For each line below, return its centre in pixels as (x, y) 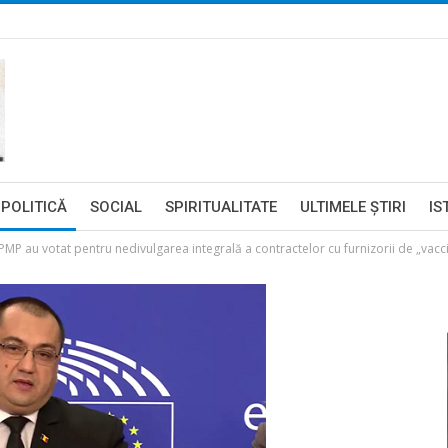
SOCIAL (116, 207)
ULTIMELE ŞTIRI (353, 207)
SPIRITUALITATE (221, 207)
